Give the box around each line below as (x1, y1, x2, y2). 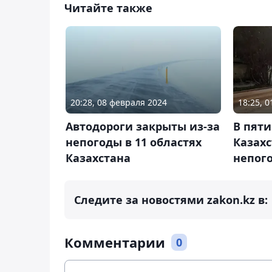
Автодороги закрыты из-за (66, 118, 220, 134)
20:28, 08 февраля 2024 (70, 96, 167, 108)
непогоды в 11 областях (66, 134, 202, 149)
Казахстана (66, 150, 131, 165)
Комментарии (64, 233, 165, 251)
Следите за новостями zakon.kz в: (74, 192, 268, 207)
